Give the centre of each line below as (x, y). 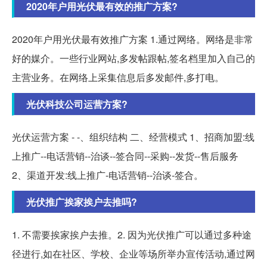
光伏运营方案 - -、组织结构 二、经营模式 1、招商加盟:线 (133, 137)
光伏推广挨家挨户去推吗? (82, 202)
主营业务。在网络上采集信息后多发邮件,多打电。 (118, 77)
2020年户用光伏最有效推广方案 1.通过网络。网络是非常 (133, 39)
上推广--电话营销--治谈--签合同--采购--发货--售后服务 (125, 156)
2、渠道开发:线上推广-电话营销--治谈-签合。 (108, 175)
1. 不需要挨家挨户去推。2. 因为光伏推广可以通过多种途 (132, 235)
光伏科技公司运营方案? (77, 104)
